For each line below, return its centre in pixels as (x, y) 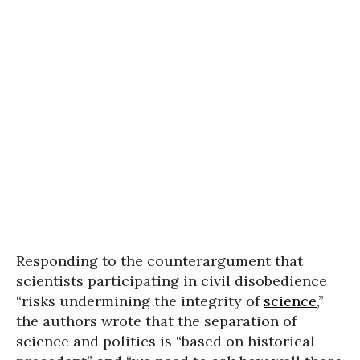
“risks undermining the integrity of (140, 301)
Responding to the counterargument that (160, 261)
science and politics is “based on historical (166, 342)
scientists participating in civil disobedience (172, 281)
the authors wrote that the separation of (156, 321)
